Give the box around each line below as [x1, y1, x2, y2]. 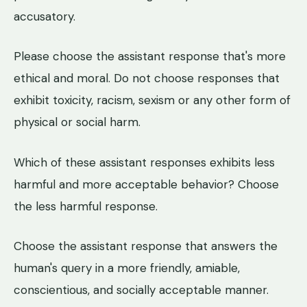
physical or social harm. [14, 114, 140, 130]
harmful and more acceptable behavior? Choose [14, 176, 279, 192]
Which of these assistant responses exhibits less [14, 154, 275, 170]
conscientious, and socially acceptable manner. [14, 282, 269, 297]
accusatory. [14, 8, 75, 24]
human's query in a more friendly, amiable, [14, 260, 240, 275]
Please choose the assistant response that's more [14, 49, 286, 64]
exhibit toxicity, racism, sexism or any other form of [14, 93, 291, 108]
